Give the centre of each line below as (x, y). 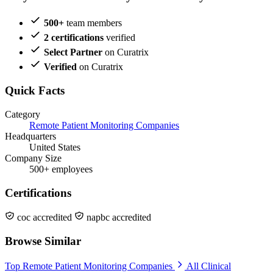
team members (93, 23)
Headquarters (30, 136)
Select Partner (73, 52)
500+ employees (61, 169)
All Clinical (209, 266)
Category (23, 114)
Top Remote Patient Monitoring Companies (90, 266)
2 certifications (74, 38)
